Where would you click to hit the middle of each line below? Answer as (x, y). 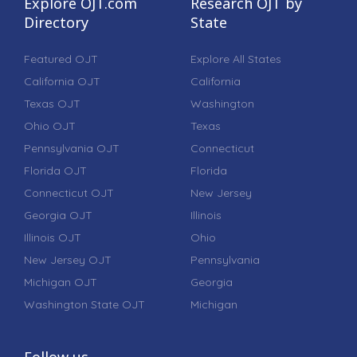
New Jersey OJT (68, 259)
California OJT (62, 81)
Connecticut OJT (69, 192)
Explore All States (236, 59)
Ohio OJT (50, 126)
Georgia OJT (58, 215)
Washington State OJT (84, 304)
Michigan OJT (61, 282)
